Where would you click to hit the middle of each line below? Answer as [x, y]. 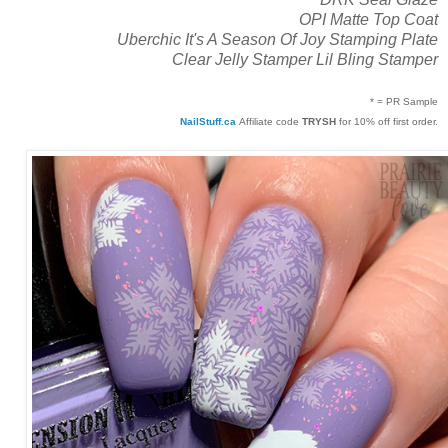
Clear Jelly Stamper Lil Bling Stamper [305, 59]
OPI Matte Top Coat [368, 19]
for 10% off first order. [387, 121]
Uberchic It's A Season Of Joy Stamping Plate [277, 39]
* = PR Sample [404, 101]
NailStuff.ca [209, 121]
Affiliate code [270, 121]
